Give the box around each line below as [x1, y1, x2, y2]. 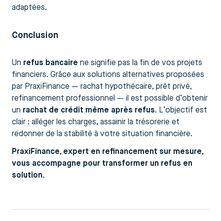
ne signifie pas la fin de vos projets [78, 59, 202, 68]
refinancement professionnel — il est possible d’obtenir [12, 95, 208, 103]
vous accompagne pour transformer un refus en [12, 160, 192, 168]
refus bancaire [23, 59, 78, 68]
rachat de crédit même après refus [23, 107, 155, 115]
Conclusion [12, 31, 58, 40]
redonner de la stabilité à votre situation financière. [12, 130, 192, 139]
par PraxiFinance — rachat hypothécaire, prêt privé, [12, 83, 192, 91]
